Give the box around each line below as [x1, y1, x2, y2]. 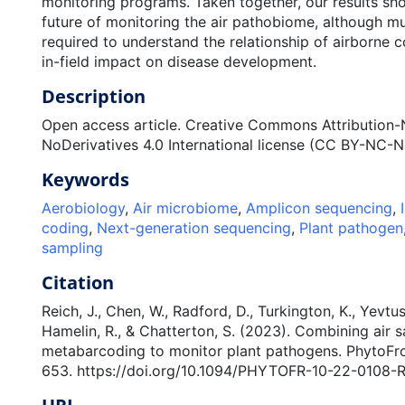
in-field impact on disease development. [41, 52, 316, 71]
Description [41, 84, 146, 108]
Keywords [41, 167, 129, 192]
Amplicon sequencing [245, 199, 392, 217]
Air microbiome [132, 199, 238, 217]
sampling [41, 239, 103, 257]
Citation [41, 270, 114, 295]
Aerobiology [41, 199, 125, 217]
